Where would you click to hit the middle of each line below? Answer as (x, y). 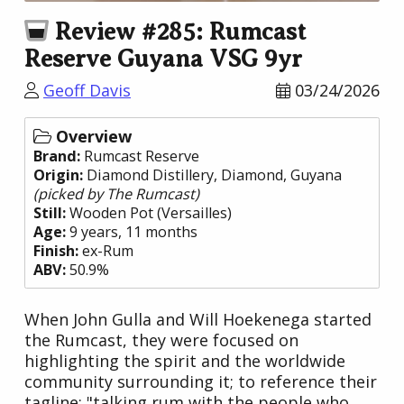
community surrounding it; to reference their (201, 381)
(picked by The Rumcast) (116, 194)
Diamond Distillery (150, 175)
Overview (92, 137)
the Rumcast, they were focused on (161, 340)
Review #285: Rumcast (177, 32)
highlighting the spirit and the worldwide (185, 360)
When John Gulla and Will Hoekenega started (198, 319)
